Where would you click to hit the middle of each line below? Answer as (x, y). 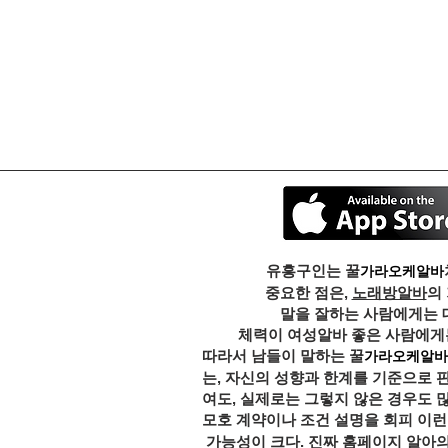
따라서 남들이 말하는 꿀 (283, 355)
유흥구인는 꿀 (313, 270)
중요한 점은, (308, 292)
